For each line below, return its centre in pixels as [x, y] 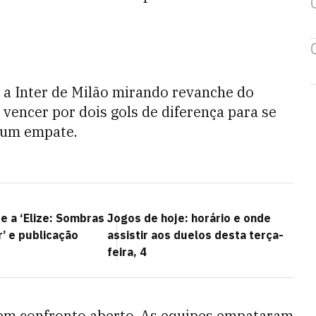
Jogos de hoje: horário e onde [189, 218]
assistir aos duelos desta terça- [195, 235]
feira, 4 [127, 252]
